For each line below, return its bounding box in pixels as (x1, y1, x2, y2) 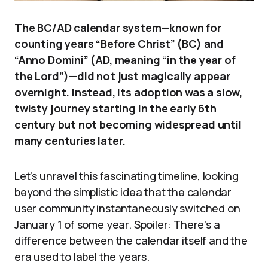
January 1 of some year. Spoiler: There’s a (14, 217, 220, 232)
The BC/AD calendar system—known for (14, 20, 221, 35)
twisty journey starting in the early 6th (14, 101, 217, 116)
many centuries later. (14, 133, 126, 148)
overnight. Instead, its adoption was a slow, (14, 85, 243, 100)
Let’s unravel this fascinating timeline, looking (14, 169, 239, 184)
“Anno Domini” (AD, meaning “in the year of (14, 53, 236, 68)
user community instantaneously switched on (14, 201, 240, 216)
